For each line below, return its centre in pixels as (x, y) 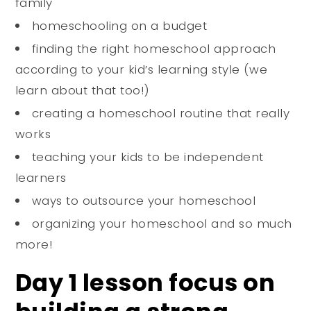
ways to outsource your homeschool (144, 201)
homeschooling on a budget (119, 26)
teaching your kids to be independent (148, 157)
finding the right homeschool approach (154, 49)
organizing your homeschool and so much (162, 224)
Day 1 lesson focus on (145, 283)
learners (41, 178)
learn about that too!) (82, 91)
